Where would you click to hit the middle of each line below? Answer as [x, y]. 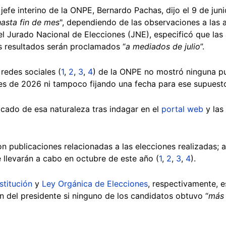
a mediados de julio [163, 46]
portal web [182, 109]
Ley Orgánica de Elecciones [95, 183]
